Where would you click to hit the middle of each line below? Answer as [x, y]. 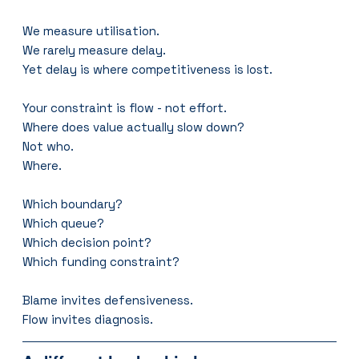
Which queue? [64, 223]
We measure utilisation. [91, 30]
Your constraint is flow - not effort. [125, 107]
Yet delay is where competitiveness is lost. [148, 69]
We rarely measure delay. [95, 50]
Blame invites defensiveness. [108, 300]
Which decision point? [87, 242]
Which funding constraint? [101, 261]
